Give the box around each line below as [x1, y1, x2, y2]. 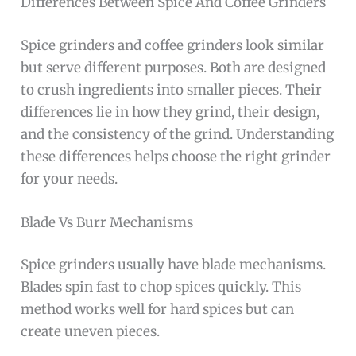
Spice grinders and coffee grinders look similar [21, 36, 325, 54]
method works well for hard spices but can [21, 300, 295, 319]
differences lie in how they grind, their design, [21, 103, 320, 121]
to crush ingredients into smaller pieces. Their [21, 80, 323, 99]
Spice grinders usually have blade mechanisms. [21, 256, 327, 274]
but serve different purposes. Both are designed [21, 58, 327, 76]
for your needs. [21, 169, 118, 188]
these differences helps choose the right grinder [21, 147, 331, 165]
